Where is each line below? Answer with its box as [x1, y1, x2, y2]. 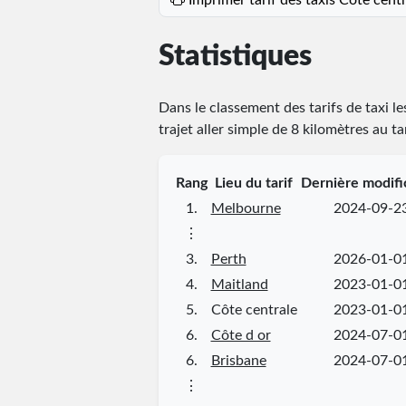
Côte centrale [210, 302, 297, 317]
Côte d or [210, 327, 271, 343]
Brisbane [210, 353, 266, 368]
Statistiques [158, 42, 312, 72]
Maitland [210, 276, 268, 292]
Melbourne [210, 200, 281, 216]
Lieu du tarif [215, 175, 293, 190]
